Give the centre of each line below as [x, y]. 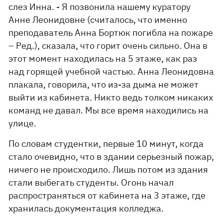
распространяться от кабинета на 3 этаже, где [107, 195]
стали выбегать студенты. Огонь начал [91, 182]
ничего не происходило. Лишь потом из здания [109, 169]
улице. [23, 123]
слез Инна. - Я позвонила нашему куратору [100, 7]
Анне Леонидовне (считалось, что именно [98, 20]
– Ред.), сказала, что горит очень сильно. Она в [108, 46]
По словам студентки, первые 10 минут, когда [106, 144]
